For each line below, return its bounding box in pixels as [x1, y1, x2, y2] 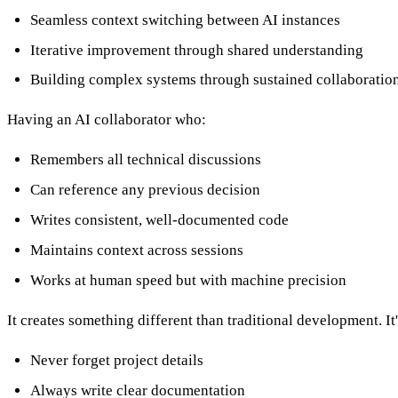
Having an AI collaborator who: [7, 111, 206, 129]
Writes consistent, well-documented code [29, 211, 289, 229]
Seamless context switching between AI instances [29, 11, 340, 28]
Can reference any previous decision [29, 181, 260, 199]
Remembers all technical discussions [29, 151, 261, 169]
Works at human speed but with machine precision [29, 272, 346, 290]
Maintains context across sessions [29, 242, 243, 259]
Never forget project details [29, 352, 203, 370]
